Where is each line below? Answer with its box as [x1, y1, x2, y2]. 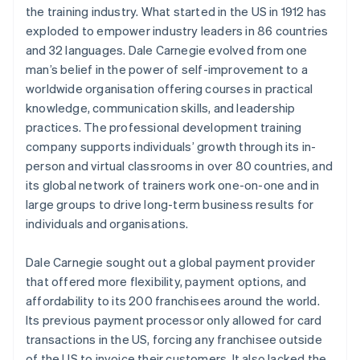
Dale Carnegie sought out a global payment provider [26, 253, 316, 270]
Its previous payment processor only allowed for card [26, 311, 322, 328]
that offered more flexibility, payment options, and [26, 272, 307, 289]
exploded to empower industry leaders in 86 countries [26, 22, 329, 39]
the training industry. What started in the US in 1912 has [26, 2, 327, 19]
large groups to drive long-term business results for [26, 195, 314, 212]
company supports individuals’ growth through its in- [26, 137, 317, 154]
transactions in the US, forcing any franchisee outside [26, 330, 322, 347]
